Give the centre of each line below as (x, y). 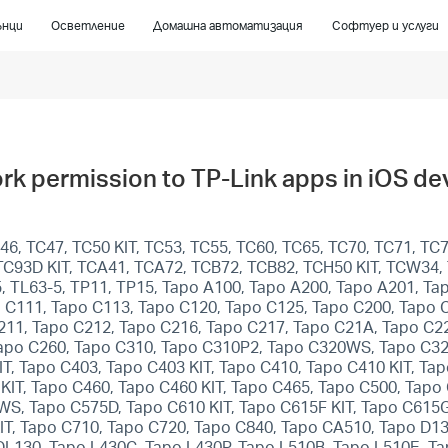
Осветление (88, 25)
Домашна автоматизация (228, 25)
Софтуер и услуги (385, 25)
